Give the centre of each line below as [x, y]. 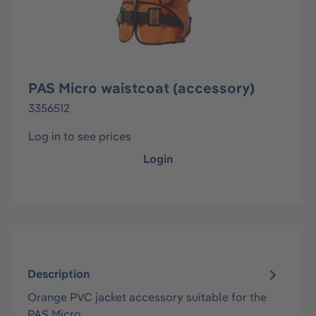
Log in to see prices [80, 136]
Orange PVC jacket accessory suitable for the [147, 297]
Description [59, 274]
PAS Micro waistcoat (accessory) [141, 88]
